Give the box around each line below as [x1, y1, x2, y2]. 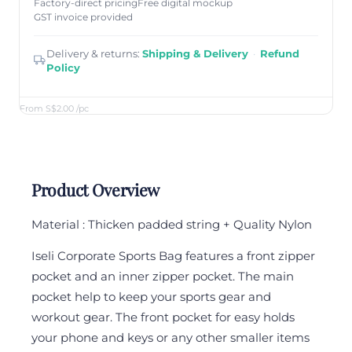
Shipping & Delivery [142, 47, 248, 60]
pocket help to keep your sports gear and [31, 289, 271, 305]
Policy [46, 61, 80, 75]
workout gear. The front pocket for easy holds [31, 310, 295, 325]
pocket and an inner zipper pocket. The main [31, 269, 294, 284]
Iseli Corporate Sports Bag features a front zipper [31, 248, 315, 264]
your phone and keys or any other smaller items [31, 330, 310, 346]
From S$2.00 [20, 103, 76, 115]
